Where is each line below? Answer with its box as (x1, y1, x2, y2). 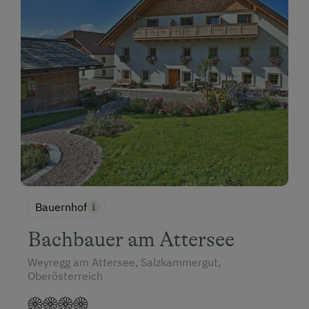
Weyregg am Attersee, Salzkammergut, (28, 255, 221, 270)
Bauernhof (35, 200, 87, 215)
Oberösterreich (28, 269, 103, 283)
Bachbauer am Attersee (28, 228, 235, 252)
